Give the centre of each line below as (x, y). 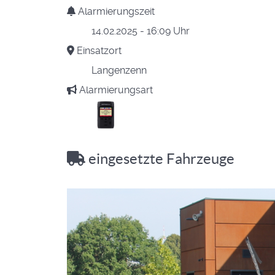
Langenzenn (119, 70)
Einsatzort (98, 51)
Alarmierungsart (115, 90)
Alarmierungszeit (115, 11)
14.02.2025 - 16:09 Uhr (141, 31)
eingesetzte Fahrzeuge (160, 159)
